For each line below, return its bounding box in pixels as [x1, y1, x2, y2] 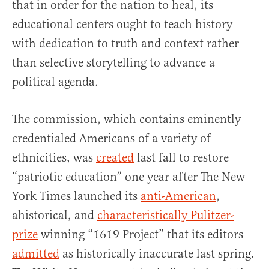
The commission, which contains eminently [12, 112, 241, 127]
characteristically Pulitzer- [97, 208, 234, 223]
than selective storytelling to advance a [12, 55, 215, 70]
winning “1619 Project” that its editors [38, 227, 243, 242]
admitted [12, 246, 59, 261]
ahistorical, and [12, 208, 97, 223]
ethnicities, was [12, 150, 96, 165]
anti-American [141, 189, 216, 204]
